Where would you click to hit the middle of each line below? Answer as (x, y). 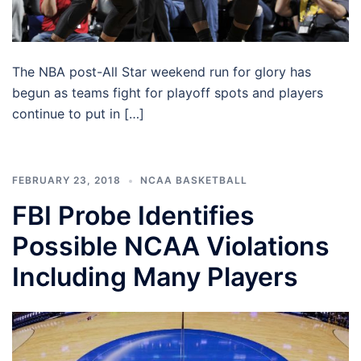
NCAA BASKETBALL (194, 180)
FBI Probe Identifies (133, 216)
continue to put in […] (78, 114)
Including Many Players (155, 277)
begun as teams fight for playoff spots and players (168, 93)
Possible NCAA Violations (171, 247)
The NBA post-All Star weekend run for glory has (162, 72)
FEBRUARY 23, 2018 (66, 180)
